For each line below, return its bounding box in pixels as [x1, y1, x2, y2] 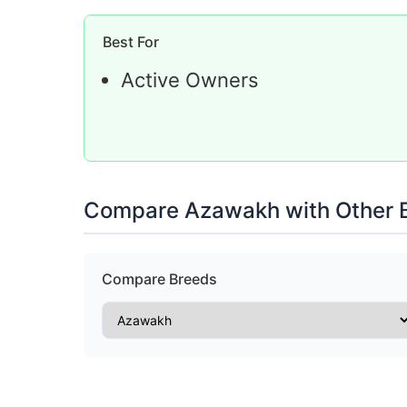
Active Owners [121, 67, 259, 92]
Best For [103, 32, 159, 51]
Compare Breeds [102, 269, 217, 288]
